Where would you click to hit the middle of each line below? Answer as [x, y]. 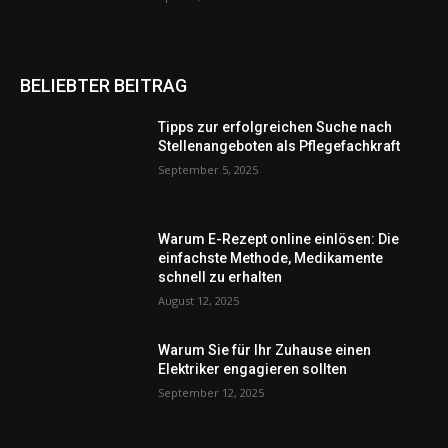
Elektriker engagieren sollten [253, 369]
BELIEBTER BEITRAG [103, 85]
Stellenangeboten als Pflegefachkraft [279, 145]
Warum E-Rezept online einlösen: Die [279, 238]
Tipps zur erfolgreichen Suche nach [275, 126]
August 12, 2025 [199, 300]
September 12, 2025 [211, 393]
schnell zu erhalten [220, 276]
